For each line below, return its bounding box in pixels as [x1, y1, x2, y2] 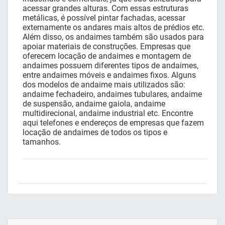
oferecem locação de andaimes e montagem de [23, 51, 191, 61]
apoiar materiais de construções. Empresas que [23, 42, 190, 52]
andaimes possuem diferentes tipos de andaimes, [23, 61, 198, 71]
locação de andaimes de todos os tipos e [23, 128, 167, 138]
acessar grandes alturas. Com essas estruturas [23, 4, 188, 14]
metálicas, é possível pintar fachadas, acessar [23, 13, 185, 23]
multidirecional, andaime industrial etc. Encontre [23, 108, 193, 119]
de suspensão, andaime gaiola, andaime [23, 99, 165, 109]
